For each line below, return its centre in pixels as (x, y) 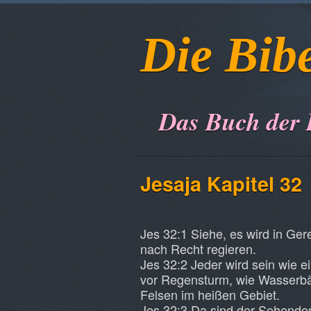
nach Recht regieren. (198, 249)
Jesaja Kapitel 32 (221, 184)
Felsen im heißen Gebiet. (210, 294)
